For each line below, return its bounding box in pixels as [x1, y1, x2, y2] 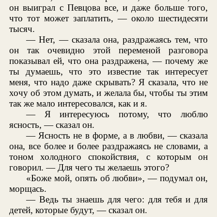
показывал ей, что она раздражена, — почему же [9, 56, 208, 66]
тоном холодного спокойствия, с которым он [9, 152, 208, 162]
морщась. [9, 184, 47, 194]
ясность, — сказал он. [9, 120, 95, 130]
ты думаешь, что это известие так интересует [9, 66, 208, 77]
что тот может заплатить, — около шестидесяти [9, 13, 208, 24]
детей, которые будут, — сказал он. [9, 205, 148, 216]
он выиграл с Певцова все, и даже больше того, [9, 2, 208, 13]
